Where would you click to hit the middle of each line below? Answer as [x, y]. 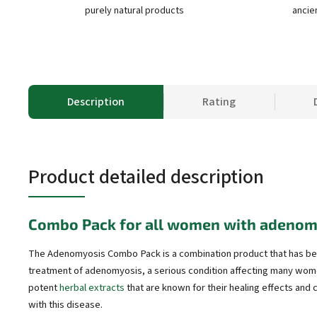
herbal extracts [92, 288]
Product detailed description [146, 177]
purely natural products [135, 11]
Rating [219, 102]
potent [44, 288]
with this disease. [65, 305]
